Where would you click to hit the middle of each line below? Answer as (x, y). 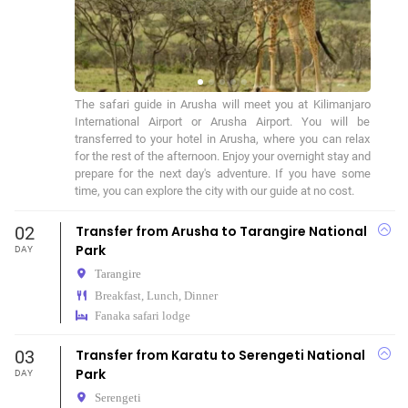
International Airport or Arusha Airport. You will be (222, 122)
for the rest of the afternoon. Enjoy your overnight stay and (222, 156)
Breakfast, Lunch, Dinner (156, 296)
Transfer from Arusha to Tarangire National (221, 231)
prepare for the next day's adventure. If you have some (222, 173)
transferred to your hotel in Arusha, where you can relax (222, 139)
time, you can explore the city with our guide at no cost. (214, 191)
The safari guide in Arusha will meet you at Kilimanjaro (222, 104)
